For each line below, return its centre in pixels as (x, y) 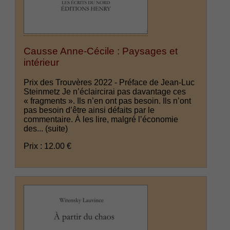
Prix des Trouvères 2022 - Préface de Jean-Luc (109, 82)
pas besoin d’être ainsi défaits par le (89, 110)
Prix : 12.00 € (48, 146)
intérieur (42, 63)
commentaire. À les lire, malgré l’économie (101, 119)
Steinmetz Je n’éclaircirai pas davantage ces (105, 91)
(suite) (57, 128)
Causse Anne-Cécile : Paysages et (101, 51)
